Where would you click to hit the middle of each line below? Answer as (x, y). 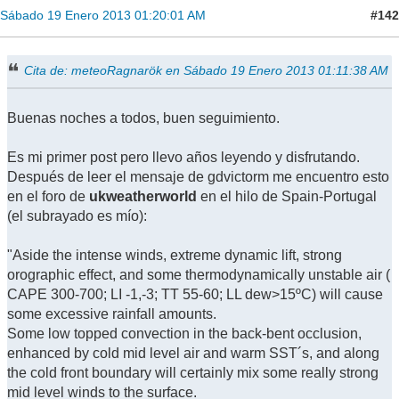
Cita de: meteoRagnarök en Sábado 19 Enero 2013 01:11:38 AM (207, 70)
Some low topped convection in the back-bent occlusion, (184, 334)
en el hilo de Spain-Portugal (289, 197)
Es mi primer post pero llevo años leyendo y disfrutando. (183, 158)
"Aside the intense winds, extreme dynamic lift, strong (175, 256)
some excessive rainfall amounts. (112, 314)
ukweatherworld (145, 197)
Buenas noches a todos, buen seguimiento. (143, 118)
